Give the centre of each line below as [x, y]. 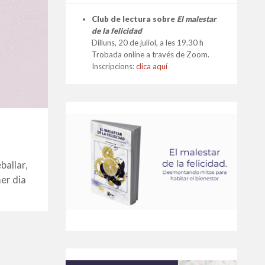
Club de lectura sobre [134, 19]
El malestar [196, 19]
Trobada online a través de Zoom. [151, 54]
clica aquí [152, 66]
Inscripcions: [114, 66]
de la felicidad [117, 31]
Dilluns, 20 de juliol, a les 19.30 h [148, 43]
